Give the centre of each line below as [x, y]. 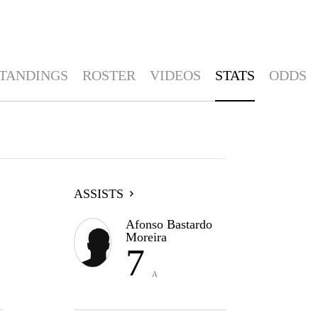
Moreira [147, 237]
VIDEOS [175, 75]
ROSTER [109, 75]
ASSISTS [98, 194]
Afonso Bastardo [169, 224]
